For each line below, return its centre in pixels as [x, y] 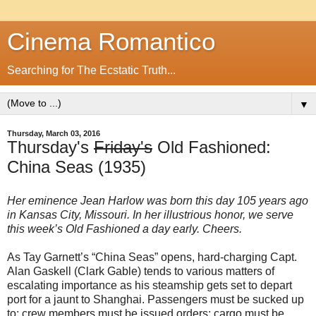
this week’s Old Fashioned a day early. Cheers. [124, 229]
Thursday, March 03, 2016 [54, 133]
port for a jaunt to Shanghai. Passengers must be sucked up [156, 299]
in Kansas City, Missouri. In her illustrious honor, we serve [150, 214]
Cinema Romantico [111, 42]
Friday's [123, 147]
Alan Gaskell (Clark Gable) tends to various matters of [141, 271]
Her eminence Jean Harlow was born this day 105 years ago [158, 200]
